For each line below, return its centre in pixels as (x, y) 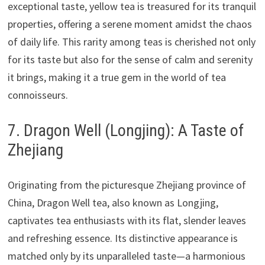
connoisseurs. (38, 95)
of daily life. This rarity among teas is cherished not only (131, 41)
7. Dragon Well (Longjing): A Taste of (125, 130)
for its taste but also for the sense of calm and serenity (130, 59)
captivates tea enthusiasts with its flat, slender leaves (127, 220)
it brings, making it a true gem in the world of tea (117, 77)
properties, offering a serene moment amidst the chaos (130, 24)
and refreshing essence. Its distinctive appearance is (122, 238)
